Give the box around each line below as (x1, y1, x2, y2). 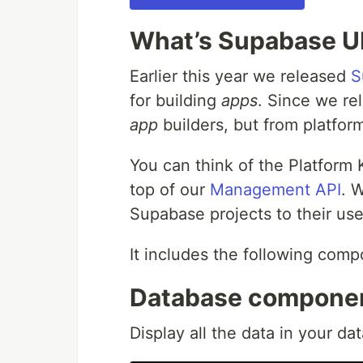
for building (130, 90, 221, 110)
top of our (130, 179, 210, 199)
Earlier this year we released (130, 66, 351, 86)
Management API (210, 179, 341, 199)
